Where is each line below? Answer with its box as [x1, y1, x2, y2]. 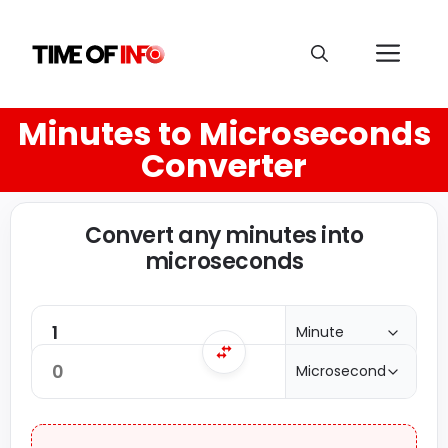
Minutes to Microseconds [17, 111, 431, 156]
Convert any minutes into [85, 220, 363, 251]
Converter [141, 143, 307, 188]
